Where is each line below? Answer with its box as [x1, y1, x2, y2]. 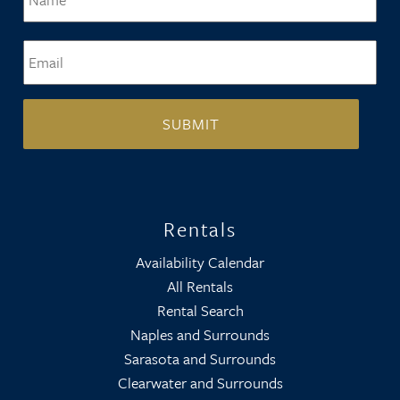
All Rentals [167, 275, 233, 297]
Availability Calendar [136, 251, 264, 273]
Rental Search [156, 299, 244, 321]
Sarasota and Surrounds [124, 347, 276, 370]
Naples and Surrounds [130, 323, 270, 346]
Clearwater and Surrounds [117, 371, 283, 394]
